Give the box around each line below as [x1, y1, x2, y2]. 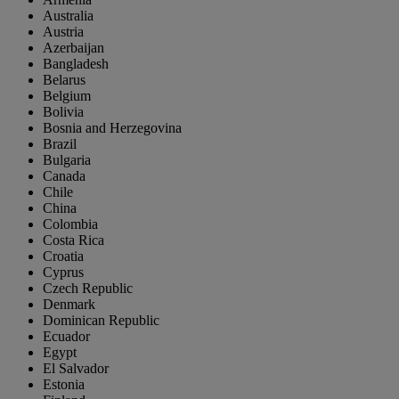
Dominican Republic [43, 313, 159, 329]
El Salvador [43, 361, 109, 377]
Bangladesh [43, 56, 109, 72]
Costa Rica [43, 232, 104, 248]
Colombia [43, 216, 98, 232]
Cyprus [43, 265, 84, 281]
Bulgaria [43, 152, 91, 168]
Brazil [43, 136, 77, 152]
